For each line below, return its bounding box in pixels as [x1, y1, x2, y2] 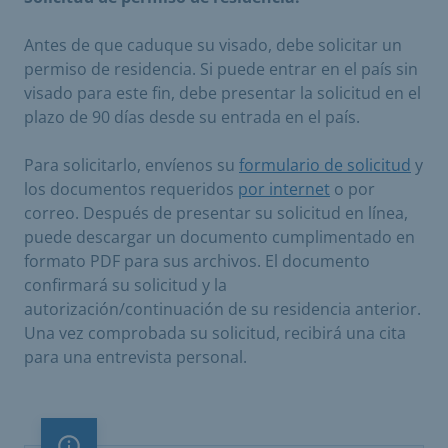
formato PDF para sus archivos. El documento [24, 250, 370, 272]
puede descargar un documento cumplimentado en [24, 226, 415, 248]
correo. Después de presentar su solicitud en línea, [24, 202, 408, 224]
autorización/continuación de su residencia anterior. [24, 298, 421, 320]
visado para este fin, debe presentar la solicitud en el [24, 82, 421, 104]
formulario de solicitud [239, 154, 411, 176]
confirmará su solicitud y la [24, 274, 227, 296]
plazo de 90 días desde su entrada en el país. [24, 106, 360, 128]
